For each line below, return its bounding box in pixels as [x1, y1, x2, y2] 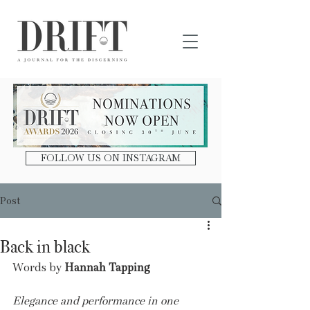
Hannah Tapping [64, 261, 150, 274]
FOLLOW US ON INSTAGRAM [41, 152, 181, 163]
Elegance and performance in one [12, 294, 181, 307]
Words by [12, 261, 64, 274]
